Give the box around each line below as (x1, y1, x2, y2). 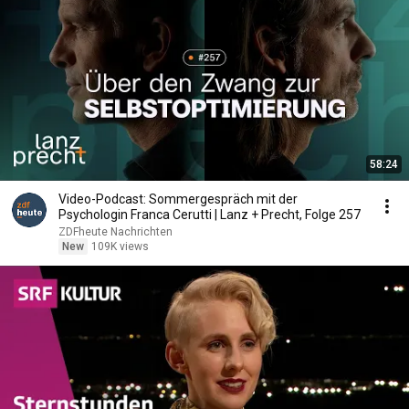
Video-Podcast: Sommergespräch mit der (58, 192, 298, 206)
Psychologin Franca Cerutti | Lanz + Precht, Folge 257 (58, 207, 361, 222)
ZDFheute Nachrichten (58, 225, 173, 238)
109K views (91, 240, 149, 253)
